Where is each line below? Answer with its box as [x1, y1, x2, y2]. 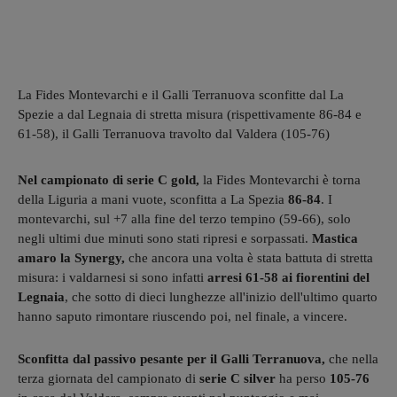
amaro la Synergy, [18, 250, 125, 265]
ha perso [276, 370, 330, 385]
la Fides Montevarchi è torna [199, 172, 361, 187]
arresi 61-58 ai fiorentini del [207, 269, 370, 284]
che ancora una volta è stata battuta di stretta [125, 250, 373, 265]
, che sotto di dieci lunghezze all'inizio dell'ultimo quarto [65, 289, 378, 304]
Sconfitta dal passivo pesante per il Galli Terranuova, [18, 351, 329, 366]
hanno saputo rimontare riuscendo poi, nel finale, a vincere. [18, 308, 347, 323]
